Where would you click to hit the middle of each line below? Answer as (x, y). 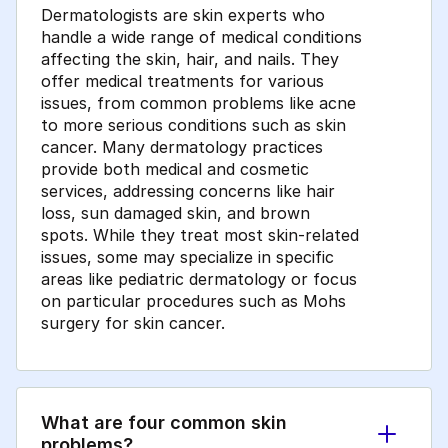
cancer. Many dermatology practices (182, 147)
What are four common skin (164, 423)
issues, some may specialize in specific (187, 257)
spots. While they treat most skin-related (200, 235)
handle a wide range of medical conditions (201, 37)
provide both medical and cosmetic (175, 169)
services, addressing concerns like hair (188, 191)
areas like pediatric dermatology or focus (199, 279)
